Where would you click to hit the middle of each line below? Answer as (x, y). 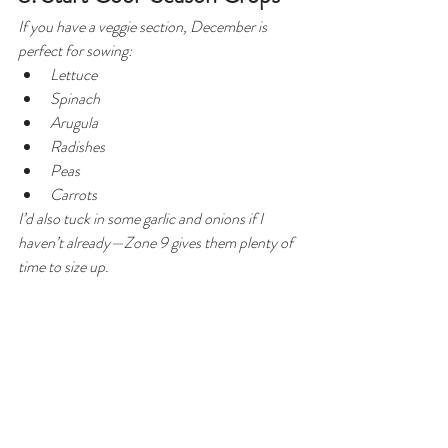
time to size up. (63, 266)
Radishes (77, 146)
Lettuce (73, 74)
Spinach (75, 98)
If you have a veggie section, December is (144, 26)
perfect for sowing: (75, 50)
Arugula (74, 122)
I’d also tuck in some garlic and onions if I (142, 218)
